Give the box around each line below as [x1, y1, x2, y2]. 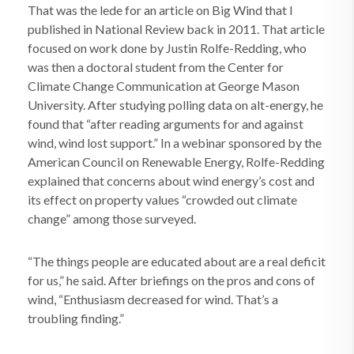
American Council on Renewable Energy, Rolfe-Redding [28, 154, 325, 169]
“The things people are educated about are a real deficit [28, 254, 326, 269]
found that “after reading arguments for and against [28, 116, 303, 131]
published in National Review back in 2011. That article [28, 21, 325, 36]
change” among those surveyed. [28, 211, 196, 226]
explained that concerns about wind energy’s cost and [28, 173, 314, 188]
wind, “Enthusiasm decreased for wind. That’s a [28, 292, 278, 307]
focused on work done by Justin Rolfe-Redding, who [28, 40, 307, 55]
